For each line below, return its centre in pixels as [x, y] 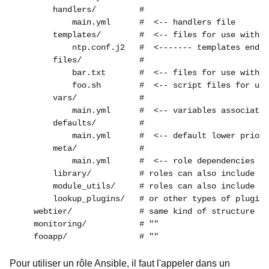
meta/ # [79, 148]
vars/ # [79, 98]
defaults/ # [79, 123]
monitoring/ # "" [86, 224]
